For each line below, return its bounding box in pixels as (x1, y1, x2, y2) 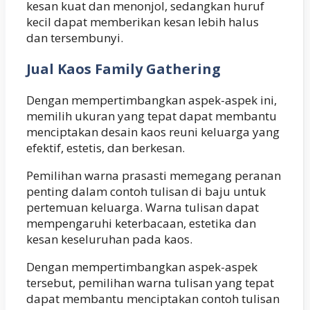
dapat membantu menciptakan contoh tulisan (26, 290, 280, 307)
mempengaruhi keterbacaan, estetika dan (26, 215, 256, 231)
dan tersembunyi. (26, 29, 123, 46)
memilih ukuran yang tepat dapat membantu (26, 107, 277, 124)
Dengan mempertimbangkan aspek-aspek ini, (26, 91, 277, 108)
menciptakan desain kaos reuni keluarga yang (26, 123, 280, 140)
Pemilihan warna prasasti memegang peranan (26, 167, 281, 183)
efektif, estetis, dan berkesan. (26, 139, 185, 156)
